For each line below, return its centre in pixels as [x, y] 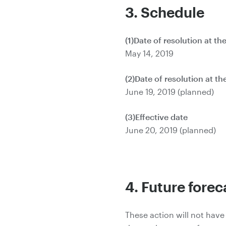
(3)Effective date [156, 117]
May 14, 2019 [149, 53]
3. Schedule [165, 12]
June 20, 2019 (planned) [171, 130]
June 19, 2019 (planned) [169, 92]
